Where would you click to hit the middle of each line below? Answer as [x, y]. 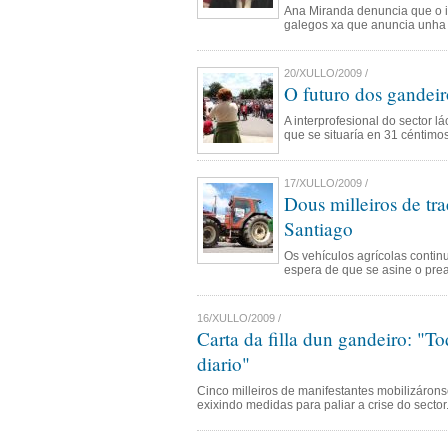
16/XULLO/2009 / [239, 318]
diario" [223, 363]
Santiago [318, 228]
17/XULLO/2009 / [326, 183]
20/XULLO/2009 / [326, 73]
